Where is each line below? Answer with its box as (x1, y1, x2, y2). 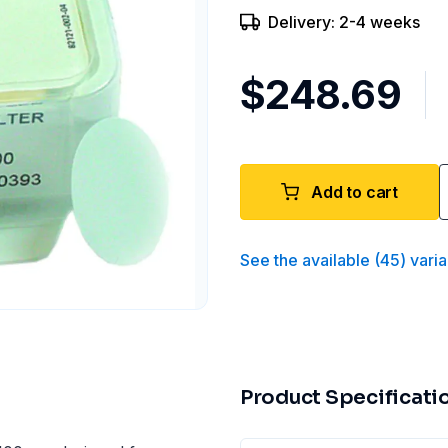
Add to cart (311, 182, 399, 202)
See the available (240, 250, 370, 270)
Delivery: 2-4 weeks (268, 12, 420, 32)
